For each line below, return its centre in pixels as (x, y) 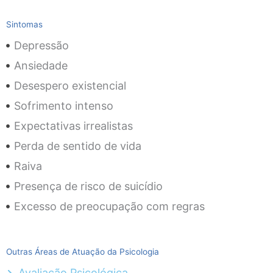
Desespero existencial (70, 86)
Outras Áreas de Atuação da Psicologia (83, 252)
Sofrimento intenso (63, 106)
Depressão (41, 46)
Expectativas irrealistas (73, 126)
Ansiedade (41, 66)
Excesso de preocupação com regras (109, 207)
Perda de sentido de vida (77, 146)
